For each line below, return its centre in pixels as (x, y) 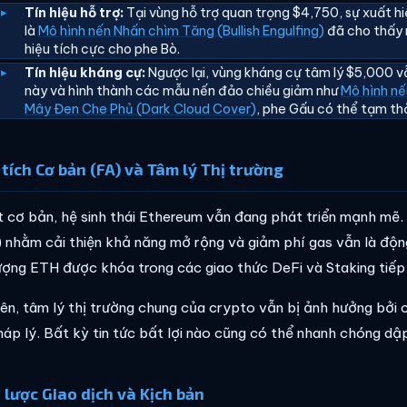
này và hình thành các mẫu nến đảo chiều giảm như (183, 90)
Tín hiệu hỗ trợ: (74, 13)
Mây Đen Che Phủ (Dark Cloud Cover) (141, 109)
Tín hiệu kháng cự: (85, 72)
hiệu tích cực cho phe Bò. (103, 49)
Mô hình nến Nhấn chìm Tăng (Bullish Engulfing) (182, 31)
